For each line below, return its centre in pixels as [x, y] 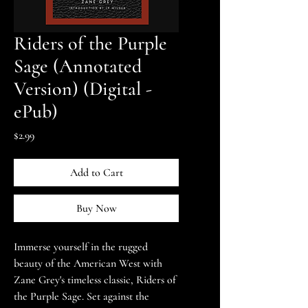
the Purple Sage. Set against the [81, 297]
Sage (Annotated [78, 66]
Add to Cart [96, 173]
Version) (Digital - [83, 89]
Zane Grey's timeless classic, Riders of [95, 280]
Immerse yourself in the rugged [81, 247]
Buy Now [96, 209]
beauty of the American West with [88, 264]
